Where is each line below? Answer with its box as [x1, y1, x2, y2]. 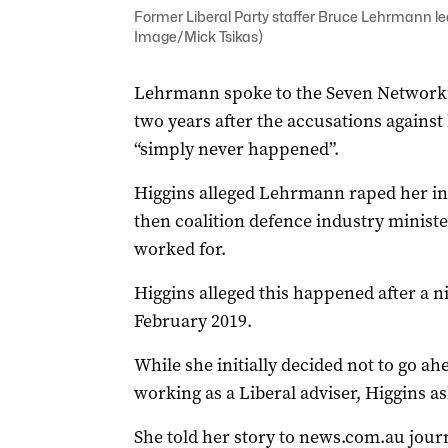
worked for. [133, 237, 226, 261]
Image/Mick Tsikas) [133, 28, 263, 45]
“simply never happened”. [133, 137, 339, 161]
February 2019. [133, 309, 252, 333]
